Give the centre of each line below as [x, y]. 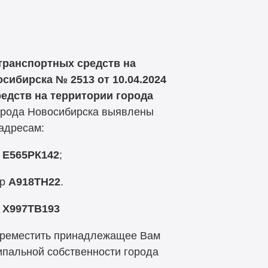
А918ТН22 [34, 182]
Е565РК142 [31, 155]
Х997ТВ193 [31, 208]
